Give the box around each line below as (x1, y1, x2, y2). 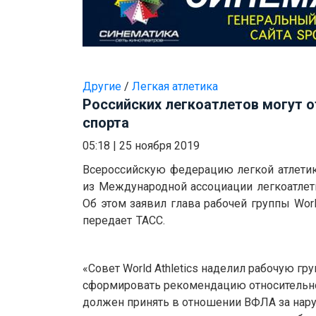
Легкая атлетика (132, 80, 218, 94)
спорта (83, 114, 129, 132)
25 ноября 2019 (119, 139, 200, 153)
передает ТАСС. (83, 214, 165, 228)
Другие (83, 80, 121, 94)
